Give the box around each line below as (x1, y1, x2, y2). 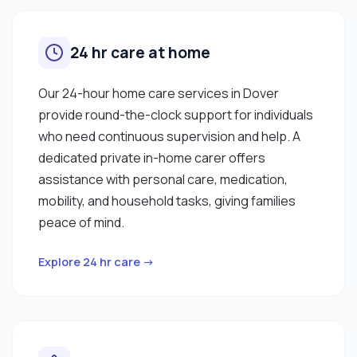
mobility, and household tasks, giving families (38, 191, 296, 210)
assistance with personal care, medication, (38, 170, 288, 188)
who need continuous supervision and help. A (38, 127, 300, 145)
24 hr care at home (70, 41, 210, 63)
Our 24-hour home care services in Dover (38, 84, 279, 102)
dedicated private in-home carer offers (38, 148, 265, 167)
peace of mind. (38, 213, 124, 231)
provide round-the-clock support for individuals (38, 105, 313, 124)
